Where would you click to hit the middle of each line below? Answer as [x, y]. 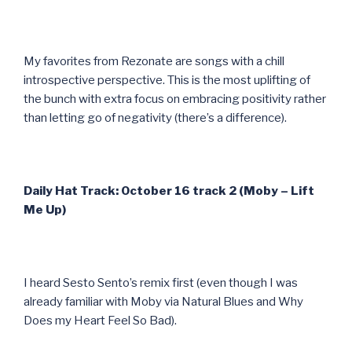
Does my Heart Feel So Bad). [100, 320]
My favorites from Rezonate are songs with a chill [154, 61]
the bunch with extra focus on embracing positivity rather [175, 99]
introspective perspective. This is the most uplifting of [167, 80]
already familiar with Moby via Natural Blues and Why [163, 301]
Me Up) [45, 209]
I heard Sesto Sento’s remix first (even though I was [161, 282]
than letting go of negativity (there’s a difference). [155, 117]
